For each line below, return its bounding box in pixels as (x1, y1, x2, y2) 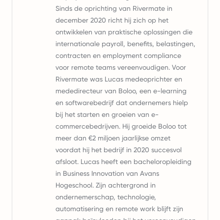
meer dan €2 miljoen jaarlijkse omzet (55, 134, 170, 142)
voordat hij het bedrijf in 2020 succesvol (55, 146, 182, 154)
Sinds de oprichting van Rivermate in (55, 4, 172, 12)
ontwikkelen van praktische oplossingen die (55, 28, 192, 36)
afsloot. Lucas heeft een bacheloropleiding (55, 158, 192, 165)
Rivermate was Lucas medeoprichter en (55, 75, 182, 83)
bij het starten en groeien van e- (55, 110, 159, 118)
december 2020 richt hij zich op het (55, 16, 168, 24)
